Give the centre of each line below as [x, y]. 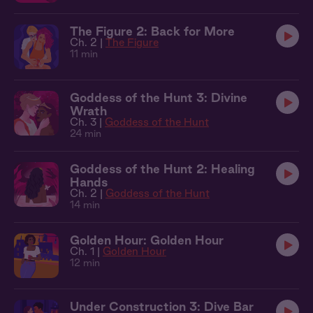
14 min [85, 205]
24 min [86, 133]
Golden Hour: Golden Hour [147, 240]
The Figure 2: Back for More [152, 31]
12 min [85, 263]
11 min [84, 54]
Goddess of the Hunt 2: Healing [162, 169]
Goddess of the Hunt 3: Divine [159, 97]
